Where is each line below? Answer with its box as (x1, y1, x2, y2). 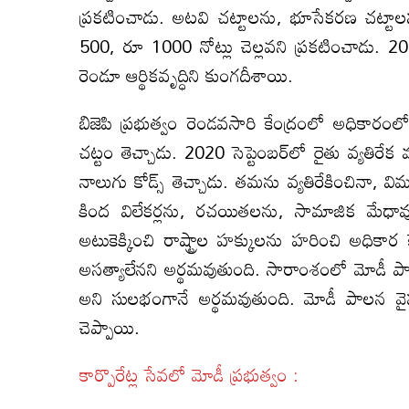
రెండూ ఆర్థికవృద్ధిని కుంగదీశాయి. (79, 56, 299, 93)
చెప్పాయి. (79, 308, 140, 345)
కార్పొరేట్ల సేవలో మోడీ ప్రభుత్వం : (79, 355, 298, 393)
